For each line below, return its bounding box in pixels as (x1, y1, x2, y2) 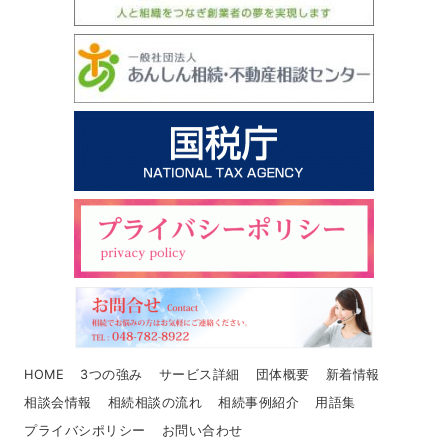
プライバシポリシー (24, 423, 146, 439)
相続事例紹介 (218, 395, 300, 411)
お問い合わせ (161, 423, 243, 439)
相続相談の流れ (107, 395, 203, 411)
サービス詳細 (158, 367, 240, 383)
